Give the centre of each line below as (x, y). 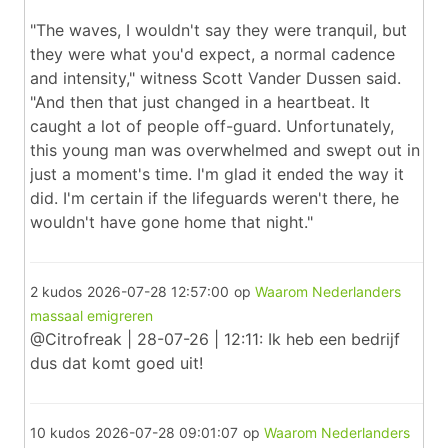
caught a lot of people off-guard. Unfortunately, (212, 126)
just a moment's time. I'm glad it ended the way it (217, 174)
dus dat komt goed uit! (116, 363)
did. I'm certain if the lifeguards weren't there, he (214, 198)
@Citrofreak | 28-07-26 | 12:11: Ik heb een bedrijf (215, 339)
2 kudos (56, 291)
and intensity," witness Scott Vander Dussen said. (215, 78)
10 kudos (60, 432)
